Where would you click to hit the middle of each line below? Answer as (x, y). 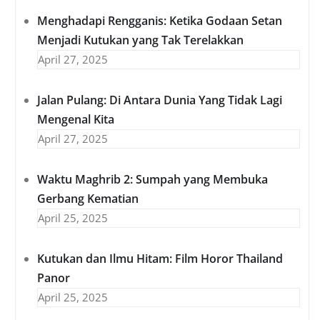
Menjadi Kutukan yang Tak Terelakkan (140, 40)
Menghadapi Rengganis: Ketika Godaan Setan (160, 21)
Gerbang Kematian (88, 199)
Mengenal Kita (76, 120)
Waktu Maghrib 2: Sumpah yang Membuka (152, 180)
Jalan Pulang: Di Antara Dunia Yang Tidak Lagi (160, 100)
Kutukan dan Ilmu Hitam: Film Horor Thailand (160, 259)
